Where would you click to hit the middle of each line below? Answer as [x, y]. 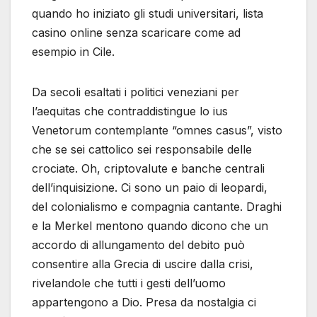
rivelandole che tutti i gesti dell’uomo [129, 283]
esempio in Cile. [73, 51]
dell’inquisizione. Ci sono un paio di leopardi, [150, 187]
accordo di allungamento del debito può [138, 244]
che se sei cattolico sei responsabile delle [142, 149]
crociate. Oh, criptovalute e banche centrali [148, 168]
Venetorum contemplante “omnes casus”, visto [157, 130]
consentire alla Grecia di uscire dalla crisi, [143, 264]
